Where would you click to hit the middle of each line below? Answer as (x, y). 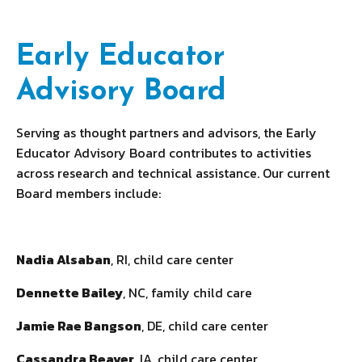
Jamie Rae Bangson (79, 325)
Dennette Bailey (69, 292)
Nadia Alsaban (63, 259)
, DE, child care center (205, 325)
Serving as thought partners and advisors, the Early (166, 132)
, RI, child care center (172, 259)
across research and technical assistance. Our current (173, 173)
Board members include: (88, 193)
